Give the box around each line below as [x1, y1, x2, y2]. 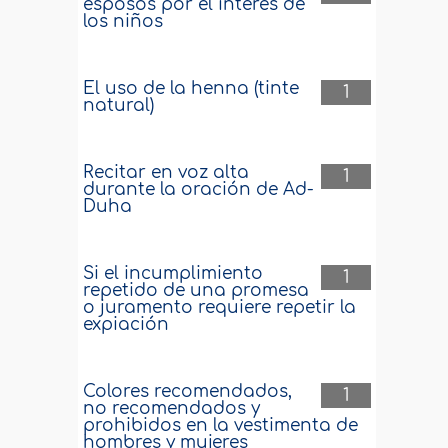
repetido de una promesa [83, 281, 310, 300]
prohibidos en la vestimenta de [83, 416, 359, 435]
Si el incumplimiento [83, 264, 264, 283]
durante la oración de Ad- [83, 180, 315, 199]
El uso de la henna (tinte [83, 79, 300, 98]
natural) [83, 96, 155, 115]
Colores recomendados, [83, 382, 293, 401]
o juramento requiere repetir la [83, 298, 357, 317]
